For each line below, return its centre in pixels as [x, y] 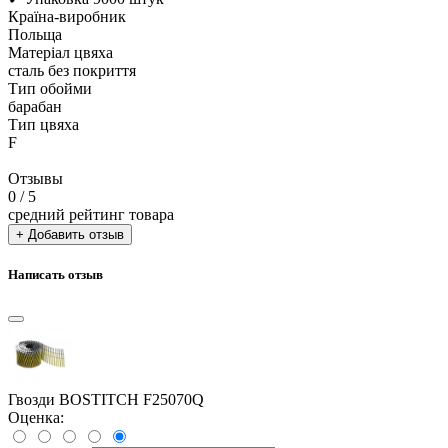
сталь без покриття [72, 70]
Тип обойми [50, 88]
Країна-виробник [67, 16]
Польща [35, 34]
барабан [35, 106]
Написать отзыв [55, 275]
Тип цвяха [43, 124]
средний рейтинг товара [91, 214]
